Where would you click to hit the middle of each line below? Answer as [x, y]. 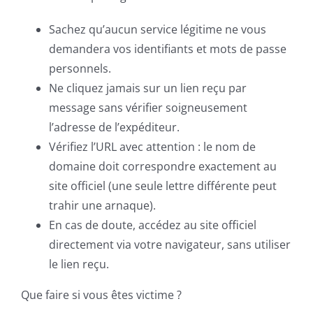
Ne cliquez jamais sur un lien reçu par [148, 88]
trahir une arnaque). [102, 205]
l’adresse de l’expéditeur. [114, 127]
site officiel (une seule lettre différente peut [163, 186]
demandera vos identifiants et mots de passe [168, 49]
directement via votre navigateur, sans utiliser [170, 245]
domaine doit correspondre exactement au [163, 166]
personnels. [80, 68]
